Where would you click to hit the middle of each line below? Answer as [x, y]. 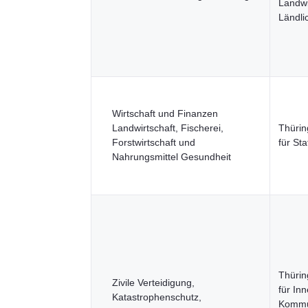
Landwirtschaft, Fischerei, [168, 128]
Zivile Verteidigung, [153, 283]
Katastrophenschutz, [157, 297]
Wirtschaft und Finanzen [165, 113]
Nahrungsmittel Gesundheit [172, 157]
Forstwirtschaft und [154, 142]
